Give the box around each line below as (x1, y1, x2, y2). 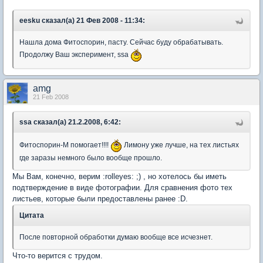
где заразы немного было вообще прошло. (19, 154, 162, 162)
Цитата (19, 211, 44, 220)
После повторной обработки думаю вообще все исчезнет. (19, 233, 213, 241)
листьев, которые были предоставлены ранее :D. (12, 194, 188, 203)
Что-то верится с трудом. (12, 251, 103, 260)
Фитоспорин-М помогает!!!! (19, 141, 110, 150)
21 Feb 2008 (33, 93, 69, 100)
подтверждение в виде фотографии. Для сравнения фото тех (12, 183, 232, 192)
